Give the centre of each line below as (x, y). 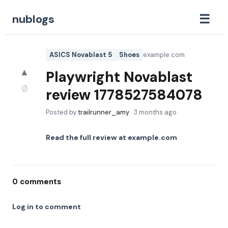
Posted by (62, 112)
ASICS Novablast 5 (81, 55)
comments (39, 182)
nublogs (33, 19)
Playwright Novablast (119, 77)
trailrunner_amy (104, 112)
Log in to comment (47, 207)
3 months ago (155, 112)
